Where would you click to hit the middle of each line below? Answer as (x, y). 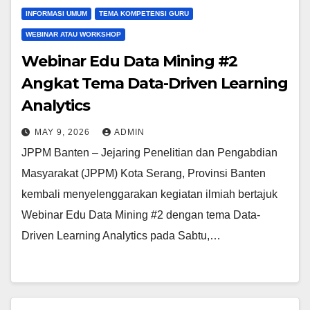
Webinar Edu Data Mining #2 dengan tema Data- (141, 215)
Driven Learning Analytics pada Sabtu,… (121, 236)
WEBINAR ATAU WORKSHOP (73, 34)
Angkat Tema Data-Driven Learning (155, 83)
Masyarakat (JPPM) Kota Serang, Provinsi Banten (144, 173)
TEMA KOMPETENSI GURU (144, 13)
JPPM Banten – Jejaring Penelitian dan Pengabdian (149, 153)
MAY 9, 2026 (64, 132)
